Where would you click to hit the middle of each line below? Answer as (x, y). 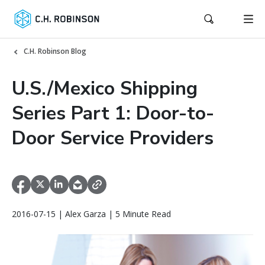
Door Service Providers (113, 138)
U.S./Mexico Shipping (105, 88)
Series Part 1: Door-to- (113, 113)
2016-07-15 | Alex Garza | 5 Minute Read (91, 214)
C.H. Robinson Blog (55, 51)
